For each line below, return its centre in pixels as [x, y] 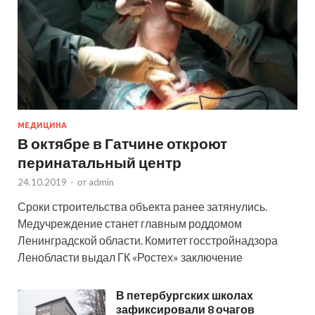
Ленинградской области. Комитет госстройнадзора [148, 240]
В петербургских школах [185, 295]
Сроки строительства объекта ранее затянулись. [142, 207]
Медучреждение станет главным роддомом [130, 224]
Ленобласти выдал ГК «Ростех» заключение [130, 257]
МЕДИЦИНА [42, 126]
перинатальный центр [99, 162]
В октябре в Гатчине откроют [122, 143]
